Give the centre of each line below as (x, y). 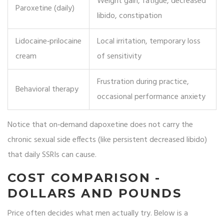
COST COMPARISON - (84, 178)
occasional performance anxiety (151, 97)
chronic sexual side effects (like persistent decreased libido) (107, 140)
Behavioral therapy (47, 90)
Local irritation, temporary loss (149, 42)
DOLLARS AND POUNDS (95, 193)
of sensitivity (119, 57)
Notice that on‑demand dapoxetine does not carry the (100, 125)
